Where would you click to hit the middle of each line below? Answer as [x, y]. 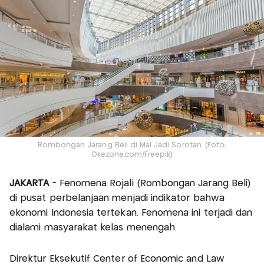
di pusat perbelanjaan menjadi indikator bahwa [117, 199]
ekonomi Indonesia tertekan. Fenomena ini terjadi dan [131, 213]
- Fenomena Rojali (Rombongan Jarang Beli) [151, 184]
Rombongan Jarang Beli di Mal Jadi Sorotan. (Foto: [132, 146]
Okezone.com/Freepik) [132, 155]
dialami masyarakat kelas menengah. [93, 228]
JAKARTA [31, 184]
